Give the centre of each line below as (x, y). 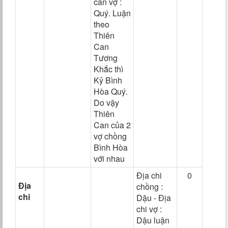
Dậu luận (153, 220)
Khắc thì (108, 69)
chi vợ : (149, 209)
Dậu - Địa (154, 198)
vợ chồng (110, 136)
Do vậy (106, 103)
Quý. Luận (112, 13)
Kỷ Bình (108, 80)
